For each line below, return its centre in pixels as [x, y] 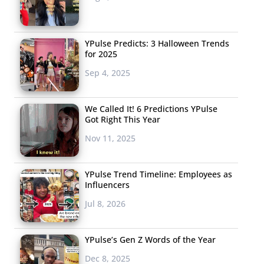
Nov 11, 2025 [110, 138]
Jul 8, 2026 [105, 203]
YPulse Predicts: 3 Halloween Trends [157, 43]
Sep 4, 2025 [108, 72]
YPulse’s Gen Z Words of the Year [150, 239]
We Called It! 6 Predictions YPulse [151, 108]
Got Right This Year [123, 119]
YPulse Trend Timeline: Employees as [159, 174]
